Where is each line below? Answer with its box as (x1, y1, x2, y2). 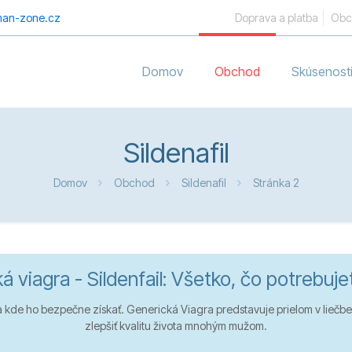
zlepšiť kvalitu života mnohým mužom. (85, 319, 267, 332)
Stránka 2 (252, 176, 299, 189)
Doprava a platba (235, 11, 318, 24)
